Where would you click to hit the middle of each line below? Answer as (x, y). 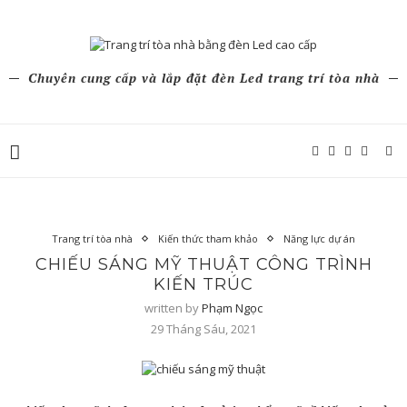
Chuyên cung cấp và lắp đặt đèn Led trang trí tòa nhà (203, 78)
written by (173, 308)
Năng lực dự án (319, 238)
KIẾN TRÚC (203, 284)
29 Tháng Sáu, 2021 (203, 329)
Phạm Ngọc (232, 308)
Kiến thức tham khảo (208, 238)
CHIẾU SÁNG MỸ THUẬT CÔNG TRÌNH (203, 264)
